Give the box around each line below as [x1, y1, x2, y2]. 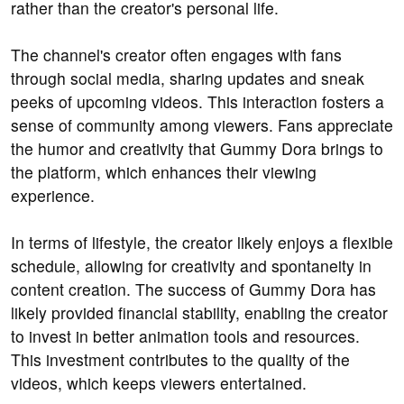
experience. [11, 184, 95, 207]
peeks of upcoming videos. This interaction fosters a [11, 90, 384, 114]
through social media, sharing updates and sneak [11, 67, 364, 90]
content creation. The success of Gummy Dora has [11, 278, 376, 301]
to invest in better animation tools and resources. [11, 325, 360, 348]
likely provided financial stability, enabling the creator [11, 301, 388, 325]
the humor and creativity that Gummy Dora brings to [11, 137, 383, 161]
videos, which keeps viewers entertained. [11, 372, 307, 395]
